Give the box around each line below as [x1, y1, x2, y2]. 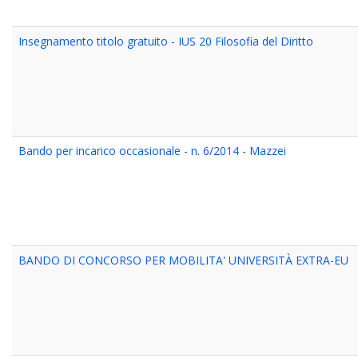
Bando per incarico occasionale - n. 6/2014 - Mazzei [18, 143, 286, 158]
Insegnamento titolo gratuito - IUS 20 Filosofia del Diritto [18, 34, 313, 49]
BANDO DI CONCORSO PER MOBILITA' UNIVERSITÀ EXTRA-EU [18, 253, 348, 268]
